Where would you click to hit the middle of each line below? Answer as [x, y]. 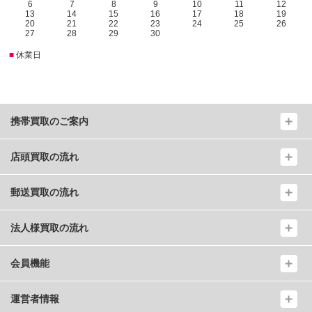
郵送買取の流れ [45, 193]
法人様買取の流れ [49, 228]
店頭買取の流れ [45, 157]
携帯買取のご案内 [49, 122]
